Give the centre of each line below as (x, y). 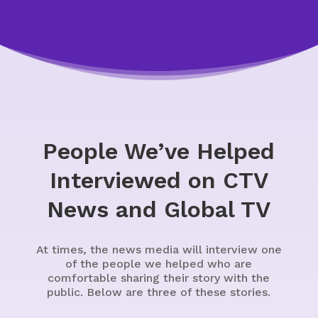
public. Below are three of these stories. (159, 292)
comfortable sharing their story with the (159, 278)
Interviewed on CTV (159, 180)
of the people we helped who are (159, 264)
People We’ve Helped (159, 151)
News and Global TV (159, 209)
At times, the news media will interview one (159, 250)
